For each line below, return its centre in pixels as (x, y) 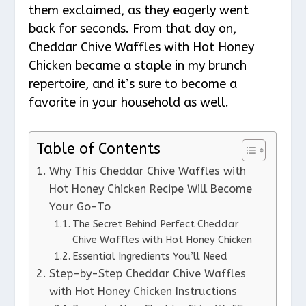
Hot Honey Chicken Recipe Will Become (150, 189)
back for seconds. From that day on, (133, 28)
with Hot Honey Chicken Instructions (143, 292)
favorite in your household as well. (129, 102)
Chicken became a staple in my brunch (138, 65)
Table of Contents (99, 149)
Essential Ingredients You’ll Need (150, 257)
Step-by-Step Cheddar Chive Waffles (147, 274)
